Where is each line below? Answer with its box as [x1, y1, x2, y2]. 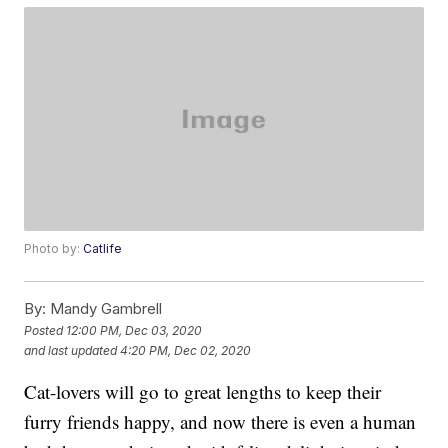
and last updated [24, 342, 118, 358]
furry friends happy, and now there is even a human [24, 409, 417, 435]
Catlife [83, 241, 123, 257]
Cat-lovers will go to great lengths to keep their [24, 379, 382, 405]
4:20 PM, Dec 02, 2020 [120, 342, 252, 358]
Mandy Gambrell [46, 299, 163, 319]
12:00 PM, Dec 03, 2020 [66, 322, 203, 338]
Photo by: [24, 241, 84, 257]
